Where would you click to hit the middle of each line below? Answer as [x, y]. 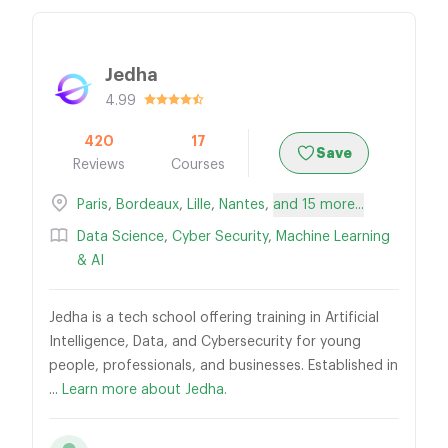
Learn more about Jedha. [144, 390]
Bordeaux [147, 205]
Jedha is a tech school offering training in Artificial [214, 318]
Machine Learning [333, 237]
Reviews [98, 165]
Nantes [242, 205]
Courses [198, 165]
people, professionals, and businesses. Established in [223, 366]
